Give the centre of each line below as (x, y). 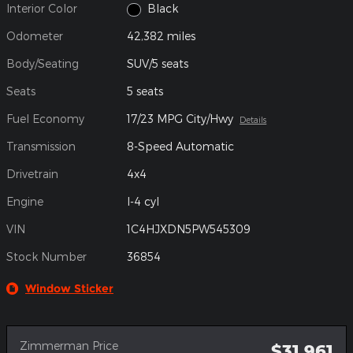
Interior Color (42, 9)
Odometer (35, 36)
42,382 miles (162, 36)
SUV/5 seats (158, 64)
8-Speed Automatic (181, 147)
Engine (25, 202)
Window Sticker (69, 289)
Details (253, 120)
